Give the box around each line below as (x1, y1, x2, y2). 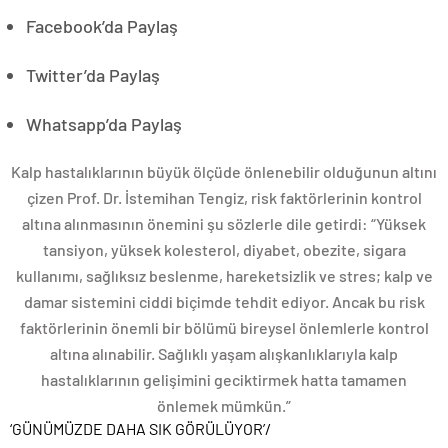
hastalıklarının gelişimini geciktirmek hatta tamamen (41, 370, 407, 389)
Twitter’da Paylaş (26, 64, 160, 86)
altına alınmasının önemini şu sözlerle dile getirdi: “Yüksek (22, 214, 426, 233)
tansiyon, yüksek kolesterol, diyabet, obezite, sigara (42, 240, 406, 259)
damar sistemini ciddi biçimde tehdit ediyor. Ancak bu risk (23, 292, 425, 311)
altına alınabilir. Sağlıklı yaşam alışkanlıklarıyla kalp (50, 344, 398, 363)
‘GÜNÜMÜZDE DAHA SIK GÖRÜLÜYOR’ (10, 419, 265, 438)
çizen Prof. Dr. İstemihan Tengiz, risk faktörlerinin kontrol (26, 188, 422, 207)
